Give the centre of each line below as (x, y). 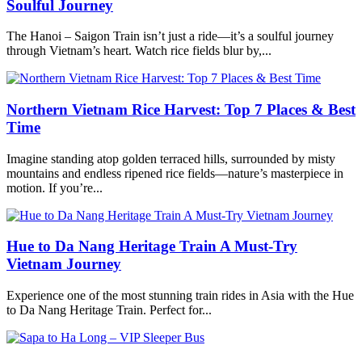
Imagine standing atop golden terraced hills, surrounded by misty (171, 158)
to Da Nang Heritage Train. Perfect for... (109, 310)
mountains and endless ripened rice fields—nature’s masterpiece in (175, 173)
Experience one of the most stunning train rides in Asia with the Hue (180, 296)
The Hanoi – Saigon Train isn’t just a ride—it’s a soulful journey (170, 36)
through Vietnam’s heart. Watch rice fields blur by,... (139, 51)
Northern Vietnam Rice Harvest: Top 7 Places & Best (181, 110)
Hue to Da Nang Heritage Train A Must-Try (152, 246)
